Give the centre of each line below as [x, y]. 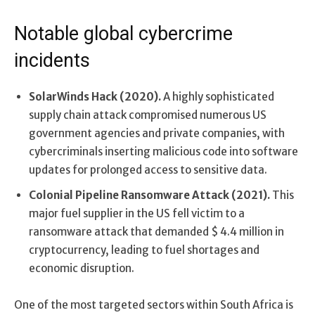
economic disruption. [82, 268]
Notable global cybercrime [123, 33]
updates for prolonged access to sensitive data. [148, 169]
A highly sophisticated [218, 96]
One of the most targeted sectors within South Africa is [154, 304]
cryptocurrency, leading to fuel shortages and [144, 250]
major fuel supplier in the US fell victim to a [137, 213]
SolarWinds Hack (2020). [95, 96]
